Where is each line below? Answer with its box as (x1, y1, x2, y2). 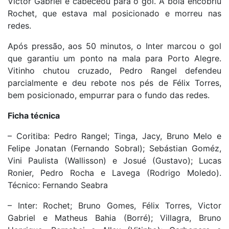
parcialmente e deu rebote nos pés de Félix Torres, (8, 77, 221, 88)
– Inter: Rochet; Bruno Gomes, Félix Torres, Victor (8, 200, 221, 211)
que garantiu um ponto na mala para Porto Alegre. (8, 53, 221, 63)
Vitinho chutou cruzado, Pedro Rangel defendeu (8, 65, 221, 76)
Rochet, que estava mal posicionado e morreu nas (8, 8, 221, 18)
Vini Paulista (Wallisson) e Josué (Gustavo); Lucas (8, 155, 221, 166)
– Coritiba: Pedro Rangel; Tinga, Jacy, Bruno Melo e (8, 130, 221, 141)
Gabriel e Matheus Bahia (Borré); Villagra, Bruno (8, 212, 221, 223)
